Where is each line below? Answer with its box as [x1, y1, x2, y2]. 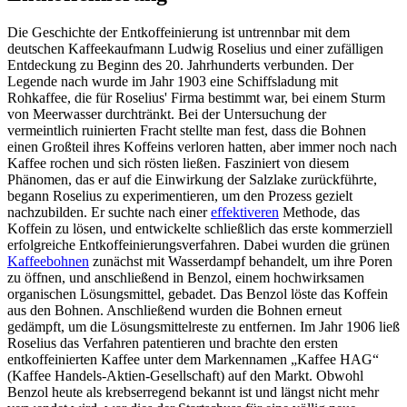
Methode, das [279, 204, 360, 221]
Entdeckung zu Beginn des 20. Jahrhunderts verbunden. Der [7, 57, 353, 74]
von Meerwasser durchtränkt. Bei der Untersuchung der [7, 106, 326, 123]
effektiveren [211, 204, 279, 221]
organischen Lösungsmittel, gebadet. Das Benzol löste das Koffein [7, 286, 388, 303]
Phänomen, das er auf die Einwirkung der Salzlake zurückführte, [7, 172, 377, 188]
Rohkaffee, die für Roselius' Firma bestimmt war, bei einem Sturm [7, 90, 385, 106]
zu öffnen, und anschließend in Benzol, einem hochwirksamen [7, 270, 364, 286]
